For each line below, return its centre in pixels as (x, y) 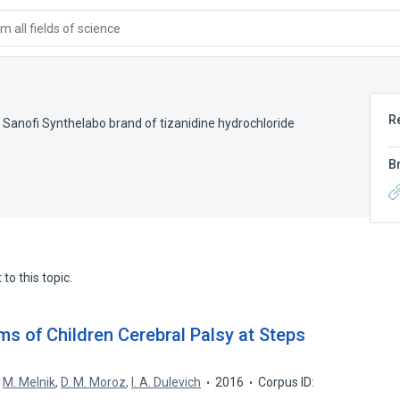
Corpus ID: (287, 382)
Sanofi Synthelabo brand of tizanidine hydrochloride (149, 123)
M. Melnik (29, 382)
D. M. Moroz (94, 382)
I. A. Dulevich (167, 382)
